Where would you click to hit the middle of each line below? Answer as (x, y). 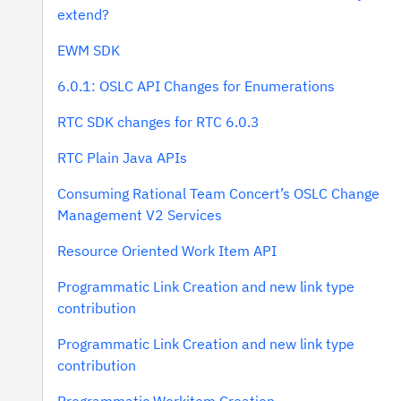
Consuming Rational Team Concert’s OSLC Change (218, 193)
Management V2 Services (140, 215)
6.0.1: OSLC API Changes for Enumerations (196, 86)
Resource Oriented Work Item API (167, 251)
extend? (83, 14)
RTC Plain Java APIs (122, 158)
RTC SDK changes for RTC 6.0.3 (158, 122)
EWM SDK (89, 50)
